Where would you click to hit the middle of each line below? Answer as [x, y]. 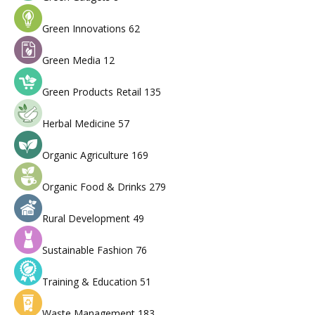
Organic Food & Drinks [96, 187]
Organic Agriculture [87, 155]
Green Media [73, 60]
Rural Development [88, 219]
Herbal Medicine [80, 124]
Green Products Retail [93, 92]
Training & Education [91, 282]
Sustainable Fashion [89, 250]
